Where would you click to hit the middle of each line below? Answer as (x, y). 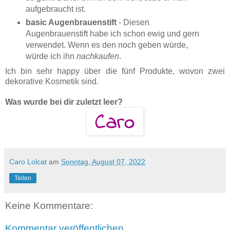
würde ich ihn (51, 56)
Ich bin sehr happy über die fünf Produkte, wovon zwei (115, 71)
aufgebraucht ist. (55, 9)
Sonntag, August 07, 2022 (103, 162)
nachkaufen (98, 56)
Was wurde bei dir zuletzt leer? (64, 102)
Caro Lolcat (28, 162)
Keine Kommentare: (49, 206)
